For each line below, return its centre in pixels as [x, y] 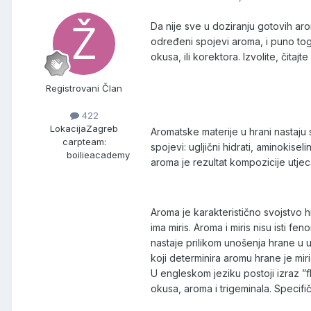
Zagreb [102, 129]
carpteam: [84, 142]
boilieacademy [98, 155]
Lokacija [68, 129]
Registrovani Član [84, 89]
